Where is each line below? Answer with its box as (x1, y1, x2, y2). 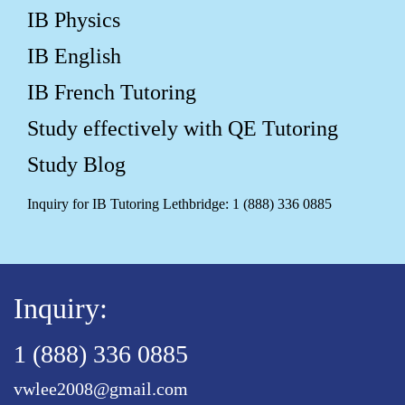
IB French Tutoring (27, 80, 196, 104)
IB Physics (27, 7, 120, 32)
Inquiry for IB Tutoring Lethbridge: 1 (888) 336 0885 (27, 195, 332, 212)
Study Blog (27, 152, 126, 176)
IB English (27, 43, 121, 68)
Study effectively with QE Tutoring (27, 116, 338, 140)
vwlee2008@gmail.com (14, 378, 188, 399)
